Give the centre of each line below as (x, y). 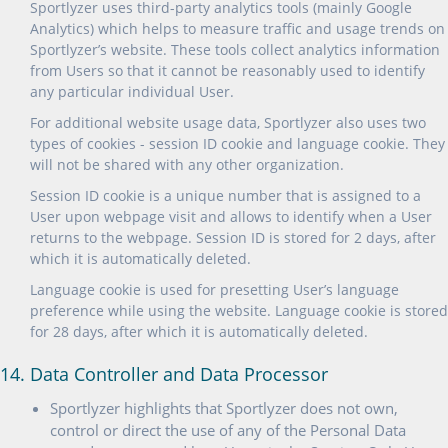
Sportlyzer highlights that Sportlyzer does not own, (224, 408)
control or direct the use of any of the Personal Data (228, 430)
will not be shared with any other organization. (187, 164)
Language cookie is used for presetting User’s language (214, 289)
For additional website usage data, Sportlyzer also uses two (228, 122)
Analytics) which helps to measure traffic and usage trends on (237, 28)
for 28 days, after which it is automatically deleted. (199, 331)
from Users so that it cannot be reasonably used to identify (227, 70)
